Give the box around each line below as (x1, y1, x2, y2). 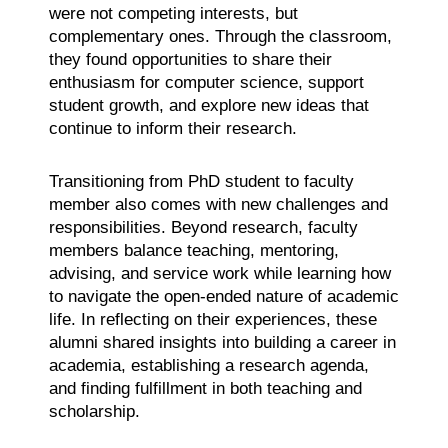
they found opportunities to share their (48, 49, 332, 69)
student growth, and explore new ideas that (48, 95, 369, 115)
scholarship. (48, 401, 140, 421)
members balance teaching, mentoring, (48, 240, 339, 260)
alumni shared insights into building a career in (48, 332, 396, 352)
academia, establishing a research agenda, (48, 355, 369, 375)
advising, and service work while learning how (48, 263, 391, 283)
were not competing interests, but (48, 3, 298, 23)
